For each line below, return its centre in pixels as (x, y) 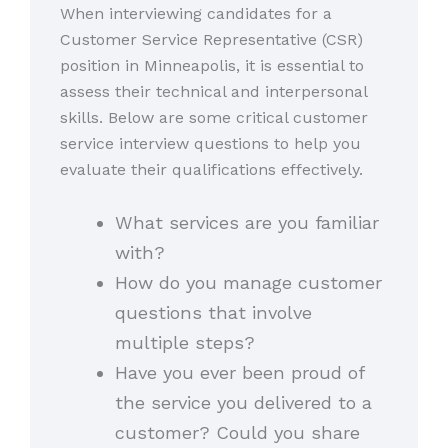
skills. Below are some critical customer (214, 117)
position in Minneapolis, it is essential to (212, 65)
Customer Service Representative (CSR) (211, 39)
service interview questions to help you (210, 143)
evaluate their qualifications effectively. (211, 169)
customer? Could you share (237, 433)
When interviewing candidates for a (196, 13)
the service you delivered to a (243, 403)
